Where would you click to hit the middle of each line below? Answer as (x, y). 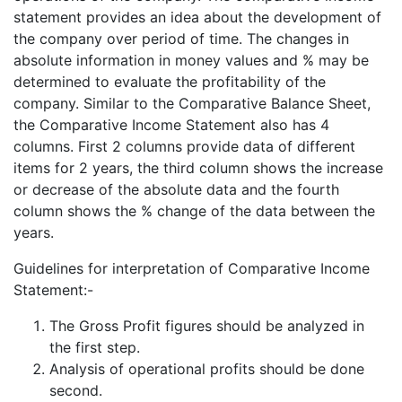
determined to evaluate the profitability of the (170, 81)
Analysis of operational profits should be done (207, 368)
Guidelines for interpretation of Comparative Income (192, 268)
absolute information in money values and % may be (191, 60)
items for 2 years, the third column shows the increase (198, 167)
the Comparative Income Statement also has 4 (171, 124)
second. (76, 390)
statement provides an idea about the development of (197, 17)
